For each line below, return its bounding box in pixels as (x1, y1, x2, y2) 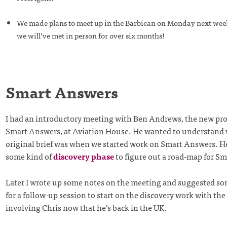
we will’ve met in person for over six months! (16, 28, 165, 42)
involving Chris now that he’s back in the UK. (5, 200, 167, 214)
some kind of (5, 149, 53, 163)
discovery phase (53, 149, 114, 163)
